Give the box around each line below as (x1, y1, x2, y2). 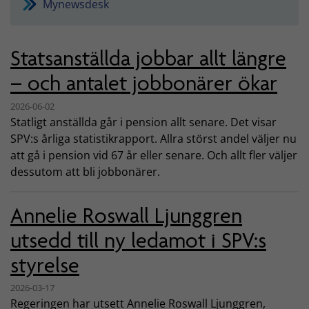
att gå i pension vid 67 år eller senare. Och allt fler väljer (10, 147, 297, 163)
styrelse (10, 252, 79, 278)
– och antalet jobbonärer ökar (10, 70, 277, 97)
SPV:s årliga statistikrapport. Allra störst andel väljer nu (10, 130, 297, 146)
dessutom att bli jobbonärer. (10, 163, 160, 179)
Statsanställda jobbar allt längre (10, 46, 286, 72)
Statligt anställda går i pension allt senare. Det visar (10, 114, 277, 130)
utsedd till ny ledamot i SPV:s (10, 227, 266, 253)
